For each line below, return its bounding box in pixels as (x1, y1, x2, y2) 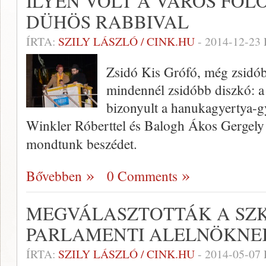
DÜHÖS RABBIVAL (26, 9, 189, 34)
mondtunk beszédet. (26, 134, 137, 154)
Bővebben (26, 166, 82, 186)
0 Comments (107, 166, 178, 186)
